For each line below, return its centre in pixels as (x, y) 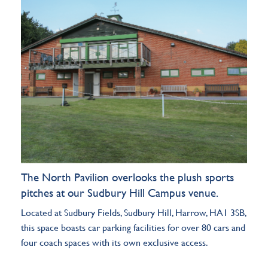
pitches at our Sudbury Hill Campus (105, 193)
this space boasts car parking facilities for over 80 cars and (133, 227)
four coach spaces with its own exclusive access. (115, 242)
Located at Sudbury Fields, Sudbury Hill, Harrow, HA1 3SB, (134, 212)
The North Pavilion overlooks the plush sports (127, 177)
